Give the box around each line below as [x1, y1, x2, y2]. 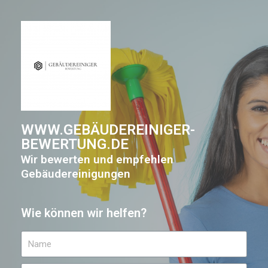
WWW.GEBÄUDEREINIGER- [21, 121, 195, 138]
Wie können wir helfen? [21, 206, 147, 220]
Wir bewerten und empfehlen [21, 153, 173, 166]
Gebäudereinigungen [21, 167, 130, 181]
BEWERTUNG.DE [21, 136, 129, 153]
